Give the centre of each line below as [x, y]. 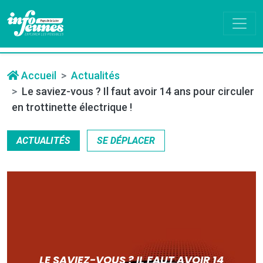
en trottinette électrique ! [72, 107]
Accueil [38, 76]
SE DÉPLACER [126, 141]
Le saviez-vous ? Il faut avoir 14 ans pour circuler [138, 92]
